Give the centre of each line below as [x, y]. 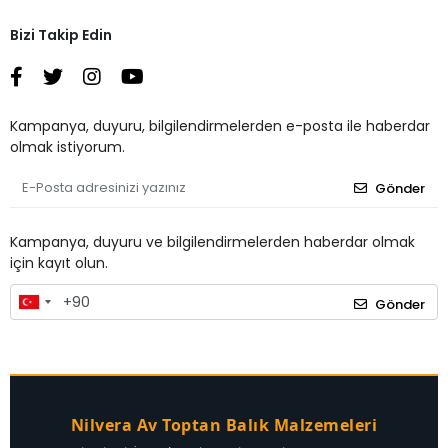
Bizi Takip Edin [61, 35]
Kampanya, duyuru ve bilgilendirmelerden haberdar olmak [212, 242]
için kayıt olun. [59, 263]
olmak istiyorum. [67, 147]
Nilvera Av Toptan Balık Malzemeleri [224, 424]
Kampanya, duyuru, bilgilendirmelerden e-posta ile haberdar [220, 126]
